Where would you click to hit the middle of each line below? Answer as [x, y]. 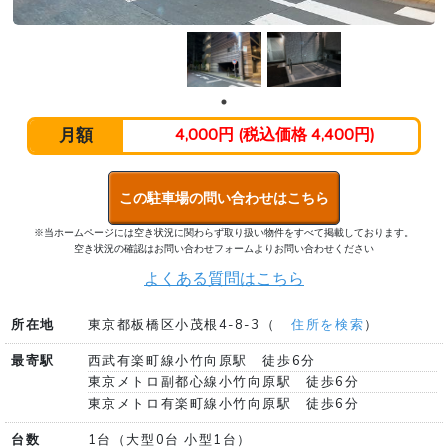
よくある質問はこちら [224, 278]
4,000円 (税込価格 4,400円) [274, 134]
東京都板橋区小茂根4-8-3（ [181, 324]
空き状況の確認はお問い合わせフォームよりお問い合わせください [224, 248]
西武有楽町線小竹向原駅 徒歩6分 [201, 360]
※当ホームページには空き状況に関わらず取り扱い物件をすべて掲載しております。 [224, 232]
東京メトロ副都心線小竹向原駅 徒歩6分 [223, 382]
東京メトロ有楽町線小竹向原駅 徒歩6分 [223, 404]
